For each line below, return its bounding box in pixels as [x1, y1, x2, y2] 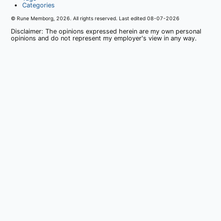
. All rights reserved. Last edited [70, 15, 147, 22]
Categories [22, 1, 55, 9]
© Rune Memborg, [11, 15, 57, 22]
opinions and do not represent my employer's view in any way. [11, 35, 197, 42]
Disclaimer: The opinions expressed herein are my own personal [11, 28, 202, 36]
